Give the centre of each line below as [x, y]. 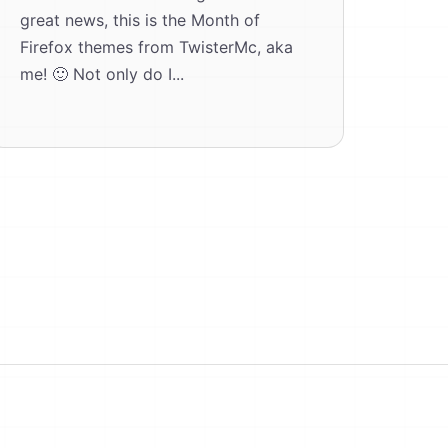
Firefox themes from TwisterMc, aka [156, 47]
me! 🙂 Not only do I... [101, 74]
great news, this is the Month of [139, 20]
